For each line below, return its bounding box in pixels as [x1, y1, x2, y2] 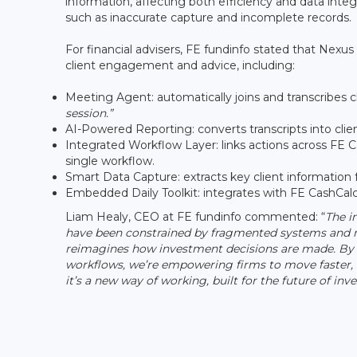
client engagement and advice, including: [65, 57, 295, 73]
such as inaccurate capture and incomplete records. [65, 10, 351, 25]
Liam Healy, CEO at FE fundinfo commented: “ [65, 209, 325, 224]
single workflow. [65, 153, 155, 168]
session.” [65, 105, 112, 120]
